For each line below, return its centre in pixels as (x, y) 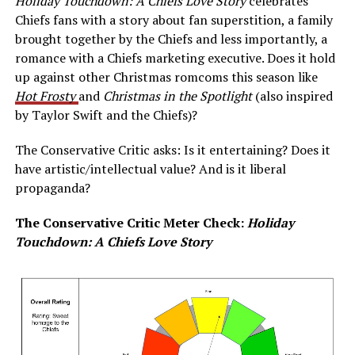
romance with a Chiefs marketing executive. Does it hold (175, 57)
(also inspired (294, 95)
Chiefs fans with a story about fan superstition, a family (174, 19)
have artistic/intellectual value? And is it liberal (150, 168)
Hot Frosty (46, 95)
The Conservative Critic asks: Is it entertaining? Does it (172, 149)
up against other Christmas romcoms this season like (166, 76)
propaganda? (54, 187)
